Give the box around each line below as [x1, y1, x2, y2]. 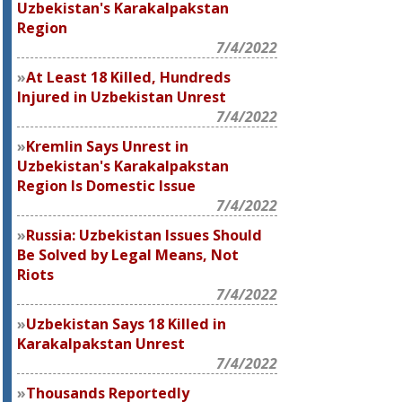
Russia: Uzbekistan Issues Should [26, 225, 263, 245]
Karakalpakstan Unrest [17, 334, 186, 354]
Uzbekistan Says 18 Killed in [26, 314, 227, 334]
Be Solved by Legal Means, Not [17, 245, 240, 265]
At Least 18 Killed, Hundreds [26, 67, 232, 87]
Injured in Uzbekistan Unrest [17, 87, 227, 107]
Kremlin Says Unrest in [26, 136, 189, 156]
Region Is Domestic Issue [17, 176, 197, 196]
